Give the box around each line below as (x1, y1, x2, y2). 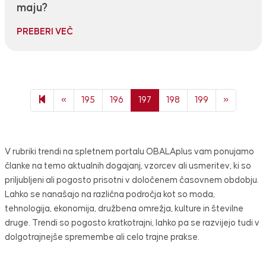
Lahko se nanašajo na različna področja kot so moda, (4, 190, 215, 199)
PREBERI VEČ (16, 27, 73, 37)
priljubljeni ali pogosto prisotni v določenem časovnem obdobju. (4, 176, 259, 185)
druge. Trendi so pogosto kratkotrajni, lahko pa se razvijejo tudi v (4, 218, 259, 228)
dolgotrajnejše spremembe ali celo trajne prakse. (4, 233, 199, 242)
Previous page (65, 95, 123, 104)
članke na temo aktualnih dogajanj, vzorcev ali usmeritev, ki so (4, 161, 251, 171)
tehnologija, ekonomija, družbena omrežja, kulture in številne (4, 204, 243, 214)
